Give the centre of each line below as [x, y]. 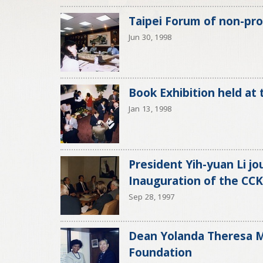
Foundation [160, 252]
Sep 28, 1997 [151, 197]
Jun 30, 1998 [150, 37]
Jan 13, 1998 [150, 109]
